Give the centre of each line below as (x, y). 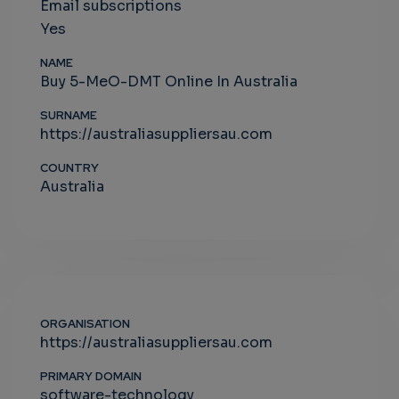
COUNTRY (69, 168)
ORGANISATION (85, 324)
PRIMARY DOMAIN (91, 376)
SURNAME (69, 115)
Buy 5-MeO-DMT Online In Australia (169, 81)
